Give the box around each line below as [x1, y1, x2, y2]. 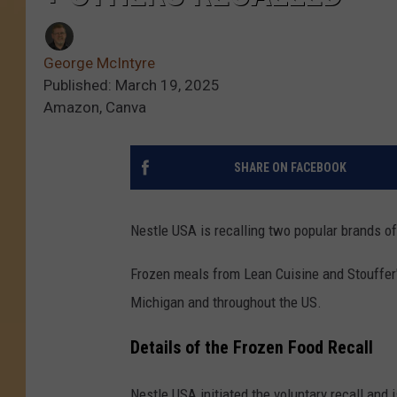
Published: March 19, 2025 [43, 76, 220, 95]
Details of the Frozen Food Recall [130, 337, 373, 358]
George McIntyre [43, 54, 155, 73]
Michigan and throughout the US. [130, 293, 322, 312]
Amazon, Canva [43, 98, 146, 117]
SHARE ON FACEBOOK [233, 160, 346, 175]
